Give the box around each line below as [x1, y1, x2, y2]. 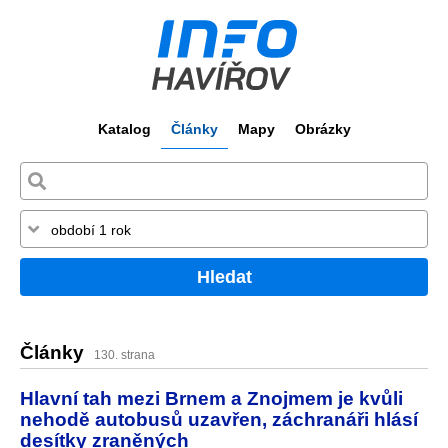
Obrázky [294, 121, 351, 137]
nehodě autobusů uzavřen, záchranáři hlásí [20, 407, 418, 430]
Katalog [97, 121, 151, 137]
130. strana [94, 348, 155, 363]
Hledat [196, 266, 252, 287]
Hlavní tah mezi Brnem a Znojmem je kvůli [20, 386, 403, 409]
